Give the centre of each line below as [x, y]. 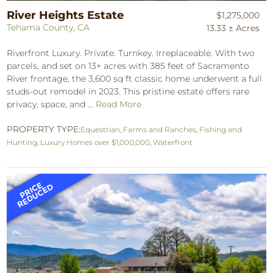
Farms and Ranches [160, 130]
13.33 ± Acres [233, 28]
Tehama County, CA [48, 28]
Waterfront [173, 143]
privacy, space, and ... [51, 105]
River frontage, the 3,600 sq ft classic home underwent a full [135, 79]
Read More [119, 105]
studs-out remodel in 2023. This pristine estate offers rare [128, 92]
